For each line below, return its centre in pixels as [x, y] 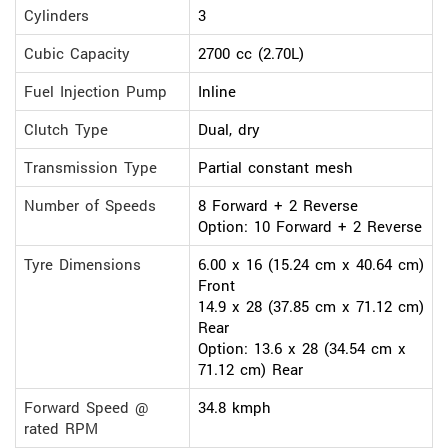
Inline [217, 91]
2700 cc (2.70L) [251, 53]
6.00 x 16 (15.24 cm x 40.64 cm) [311, 264]
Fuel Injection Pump [95, 91]
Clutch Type [66, 129]
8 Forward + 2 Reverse [278, 205]
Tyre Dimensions [82, 264]
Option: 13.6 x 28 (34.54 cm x [302, 348]
